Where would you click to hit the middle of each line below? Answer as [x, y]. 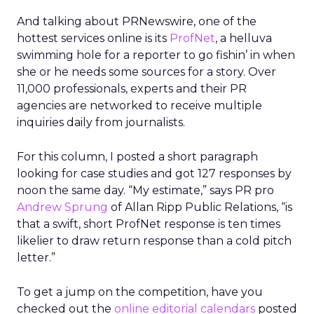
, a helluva [244, 38]
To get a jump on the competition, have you [140, 292]
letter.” [36, 258]
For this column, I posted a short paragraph [137, 157]
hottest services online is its [93, 38]
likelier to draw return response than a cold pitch [154, 241]
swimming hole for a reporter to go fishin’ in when [156, 55]
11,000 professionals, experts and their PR [132, 89]
